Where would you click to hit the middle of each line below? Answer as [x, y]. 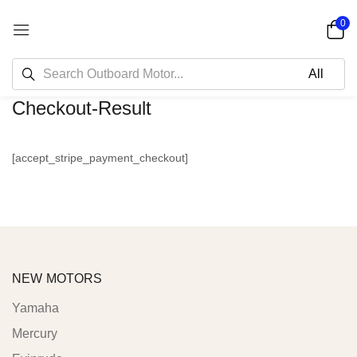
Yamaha [35, 308]
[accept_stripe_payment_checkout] [100, 158]
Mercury [35, 333]
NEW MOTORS [57, 279]
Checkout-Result [82, 108]
